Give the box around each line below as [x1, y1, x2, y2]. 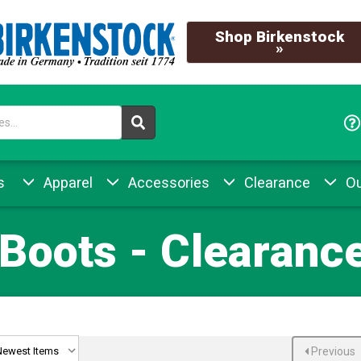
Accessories [123, 173, 210, 191]
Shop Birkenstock [215, 27, 345, 46]
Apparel [39, 173, 93, 191]
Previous [308, 344, 355, 358]
